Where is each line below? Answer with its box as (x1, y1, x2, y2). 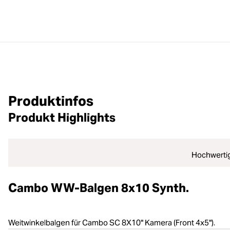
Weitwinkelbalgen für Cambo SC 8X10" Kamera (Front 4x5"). (8, 218, 215, 228)
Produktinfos (8, 92, 93, 110)
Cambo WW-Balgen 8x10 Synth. (8, 180, 189, 196)
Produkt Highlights (8, 110, 116, 126)
